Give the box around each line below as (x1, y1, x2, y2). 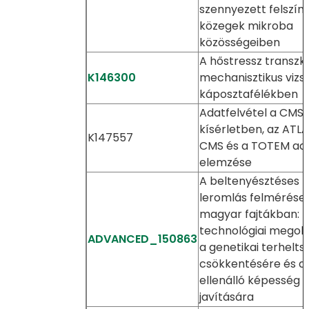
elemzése (199, 154, 252, 170)
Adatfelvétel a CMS (199, 105, 303, 121)
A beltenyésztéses (199, 173, 299, 189)
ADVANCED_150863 (87, 231, 197, 247)
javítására (199, 289, 254, 305)
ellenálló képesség (199, 272, 300, 288)
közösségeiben (199, 34, 280, 50)
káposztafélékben (199, 86, 298, 102)
